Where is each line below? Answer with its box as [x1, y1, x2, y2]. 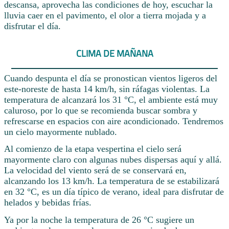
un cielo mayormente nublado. [4, 126, 117, 137]
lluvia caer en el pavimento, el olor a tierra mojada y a [4, 10, 206, 21]
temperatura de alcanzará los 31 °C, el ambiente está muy [4, 94, 218, 105]
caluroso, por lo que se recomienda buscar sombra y [4, 105, 197, 116]
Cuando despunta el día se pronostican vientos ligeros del [4, 73, 217, 83]
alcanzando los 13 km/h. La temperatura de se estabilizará [4, 176, 219, 187]
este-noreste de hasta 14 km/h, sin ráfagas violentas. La [4, 83, 210, 94]
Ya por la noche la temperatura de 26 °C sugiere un [4, 215, 194, 225]
